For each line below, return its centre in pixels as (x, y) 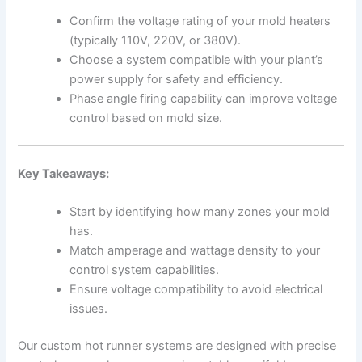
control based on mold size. (146, 118)
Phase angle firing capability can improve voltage (204, 98)
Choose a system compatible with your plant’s (197, 59)
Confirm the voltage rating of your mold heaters (200, 21)
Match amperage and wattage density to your (195, 250)
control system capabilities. (145, 269)
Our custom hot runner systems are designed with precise (177, 345)
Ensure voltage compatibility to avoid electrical (196, 289)
